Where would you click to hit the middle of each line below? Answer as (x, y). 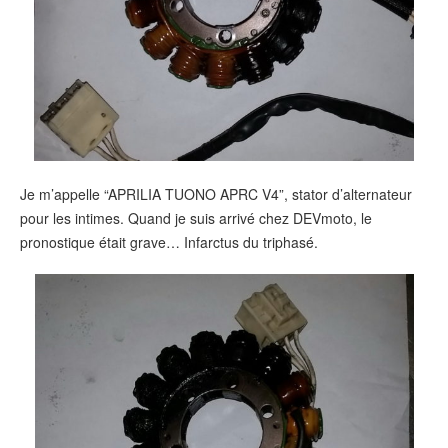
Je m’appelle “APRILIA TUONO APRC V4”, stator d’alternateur (216, 193)
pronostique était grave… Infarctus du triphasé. (169, 241)
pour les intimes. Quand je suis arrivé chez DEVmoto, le (196, 217)
